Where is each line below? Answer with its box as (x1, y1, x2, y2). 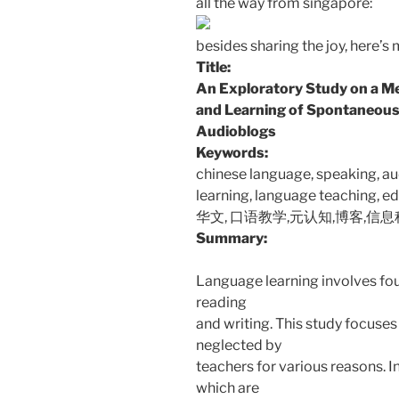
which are (196, 379, 259, 396)
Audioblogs (196, 122, 276, 140)
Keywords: (196, 143, 268, 161)
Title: (196, 58, 231, 76)
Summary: (196, 229, 267, 247)
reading (196, 293, 247, 311)
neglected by (196, 336, 281, 354)
